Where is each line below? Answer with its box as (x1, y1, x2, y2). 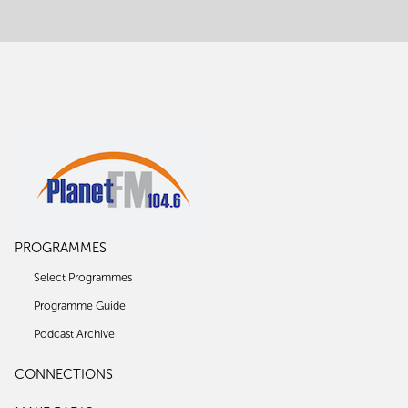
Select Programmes (34, 270, 132, 284)
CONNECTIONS (15, 365, 113, 382)
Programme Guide (34, 298, 126, 312)
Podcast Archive (34, 326, 115, 341)
